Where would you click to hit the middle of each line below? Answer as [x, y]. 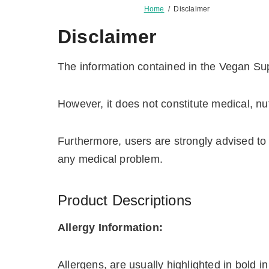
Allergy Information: [110, 228]
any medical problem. [110, 159]
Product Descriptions [125, 201]
